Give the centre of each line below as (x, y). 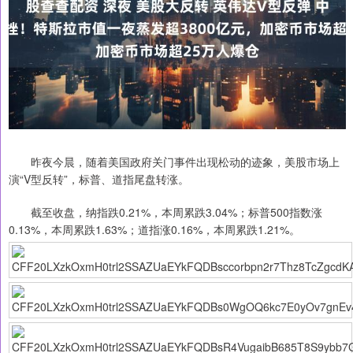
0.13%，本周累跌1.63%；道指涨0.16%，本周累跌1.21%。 (154, 230)
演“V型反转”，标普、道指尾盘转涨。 (99, 179)
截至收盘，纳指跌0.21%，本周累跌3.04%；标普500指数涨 (165, 212)
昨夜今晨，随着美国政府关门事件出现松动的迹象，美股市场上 (174, 162)
